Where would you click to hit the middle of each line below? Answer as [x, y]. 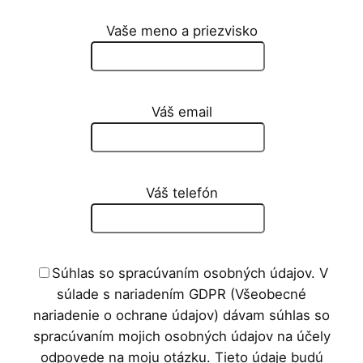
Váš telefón [181, 192]
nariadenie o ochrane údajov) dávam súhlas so [181, 316]
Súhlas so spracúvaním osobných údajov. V [190, 273]
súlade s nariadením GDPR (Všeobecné [181, 295]
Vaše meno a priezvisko [181, 31]
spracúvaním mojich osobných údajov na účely [181, 337]
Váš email [181, 111]
